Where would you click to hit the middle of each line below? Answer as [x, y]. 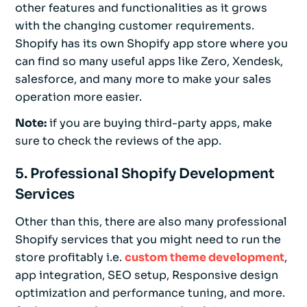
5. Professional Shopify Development [145, 174]
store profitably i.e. [70, 258]
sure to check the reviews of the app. [118, 141]
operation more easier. [78, 97]
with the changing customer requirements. [135, 26]
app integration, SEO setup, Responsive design [147, 275]
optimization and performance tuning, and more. [150, 293]
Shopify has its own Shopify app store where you [151, 44]
